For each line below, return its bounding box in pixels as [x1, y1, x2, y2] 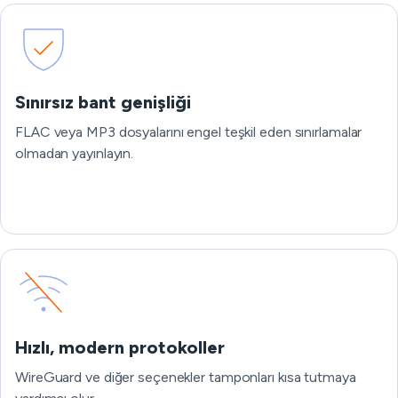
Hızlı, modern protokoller [15, 337, 225, 358]
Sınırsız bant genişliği [15, 92, 191, 113]
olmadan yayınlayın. [15, 145, 134, 162]
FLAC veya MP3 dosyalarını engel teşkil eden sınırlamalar [15, 123, 362, 140]
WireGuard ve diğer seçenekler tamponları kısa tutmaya [15, 369, 356, 386]
